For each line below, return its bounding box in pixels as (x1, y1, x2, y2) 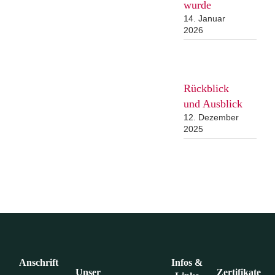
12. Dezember (183, 112, 239, 122)
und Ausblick (183, 98, 242, 110)
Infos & (171, 257, 203, 268)
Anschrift (18, 257, 58, 268)
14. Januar (183, 14, 225, 23)
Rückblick (183, 82, 229, 95)
